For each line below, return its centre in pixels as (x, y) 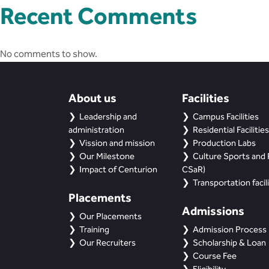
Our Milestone (107, 156)
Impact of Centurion (118, 169)
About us (92, 98)
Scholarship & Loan (229, 243)
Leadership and (108, 116)
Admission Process (229, 229)
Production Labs (224, 143)
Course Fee (214, 256)
